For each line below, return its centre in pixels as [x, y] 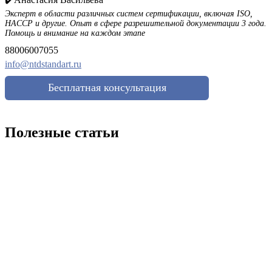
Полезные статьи [62, 132]
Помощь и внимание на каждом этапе [75, 33]
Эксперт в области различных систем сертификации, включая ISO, [129, 13]
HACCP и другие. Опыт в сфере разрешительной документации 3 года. [136, 23]
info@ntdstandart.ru [43, 64]
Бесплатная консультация [107, 87]
